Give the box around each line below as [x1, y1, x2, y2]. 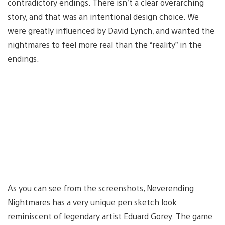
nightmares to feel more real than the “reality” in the [8, 39, 202, 50]
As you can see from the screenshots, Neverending [8, 182, 194, 193]
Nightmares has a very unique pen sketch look [8, 196, 177, 207]
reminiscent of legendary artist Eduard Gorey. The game [8, 210, 212, 221]
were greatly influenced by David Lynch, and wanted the [8, 25, 214, 36]
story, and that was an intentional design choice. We [8, 11, 199, 22]
